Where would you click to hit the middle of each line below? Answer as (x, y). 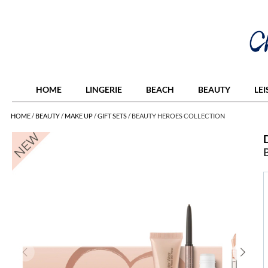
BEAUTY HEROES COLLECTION (178, 116)
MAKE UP (79, 116)
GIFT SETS (112, 116)
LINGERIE (104, 89)
